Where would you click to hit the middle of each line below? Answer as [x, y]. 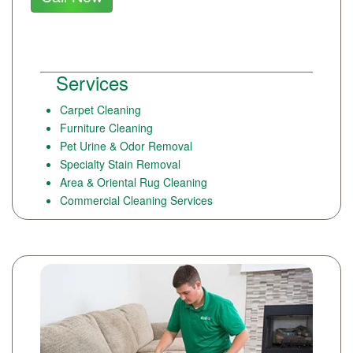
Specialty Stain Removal [120, 163]
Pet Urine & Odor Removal [126, 145]
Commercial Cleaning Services [136, 200]
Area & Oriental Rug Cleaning [134, 182]
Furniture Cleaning [106, 127]
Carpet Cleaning [100, 109]
